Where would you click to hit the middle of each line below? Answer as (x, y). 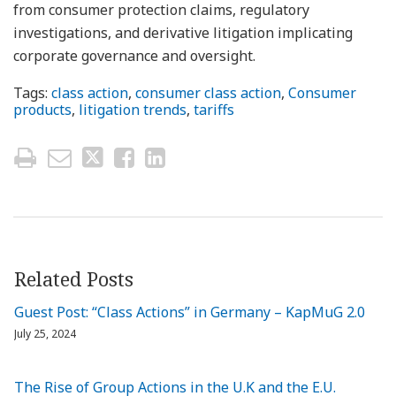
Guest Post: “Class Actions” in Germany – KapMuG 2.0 (190, 312)
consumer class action (208, 92)
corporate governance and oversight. (134, 55)
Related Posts (74, 278)
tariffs (214, 109)
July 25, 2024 (45, 333)
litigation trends (133, 109)
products (42, 109)
